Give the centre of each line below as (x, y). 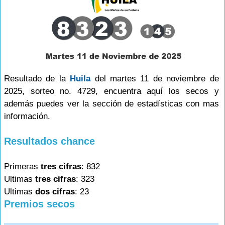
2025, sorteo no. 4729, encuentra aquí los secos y (111, 91)
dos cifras (55, 192)
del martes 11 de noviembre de (155, 79)
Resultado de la (37, 79)
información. (27, 116)
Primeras (22, 166)
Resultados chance (49, 141)
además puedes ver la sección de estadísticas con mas (111, 104)
